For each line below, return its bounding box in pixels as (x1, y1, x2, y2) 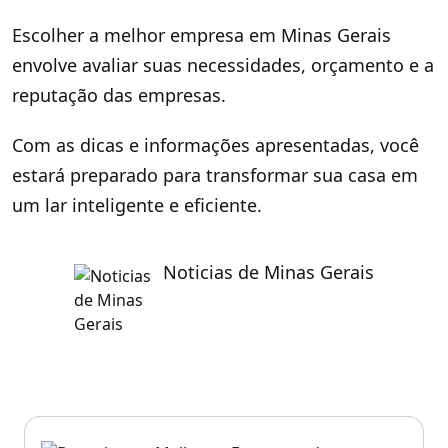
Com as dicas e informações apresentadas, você (12, 132, 419, 157)
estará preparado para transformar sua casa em (12, 162, 418, 187)
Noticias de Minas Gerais (163, 259, 374, 284)
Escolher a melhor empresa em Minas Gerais (12, 22, 391, 47)
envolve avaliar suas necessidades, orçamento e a (12, 52, 434, 77)
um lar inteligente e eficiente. (12, 192, 262, 217)
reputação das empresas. (12, 82, 226, 107)
